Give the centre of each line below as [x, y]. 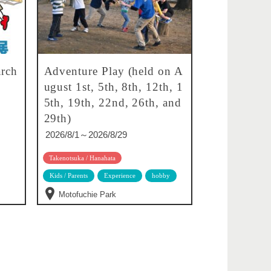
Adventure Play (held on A [113, 71]
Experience [119, 175]
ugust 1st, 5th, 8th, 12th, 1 [113, 87]
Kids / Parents [68, 175]
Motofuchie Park [87, 194]
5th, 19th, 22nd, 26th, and [113, 102]
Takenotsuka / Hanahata [82, 158]
